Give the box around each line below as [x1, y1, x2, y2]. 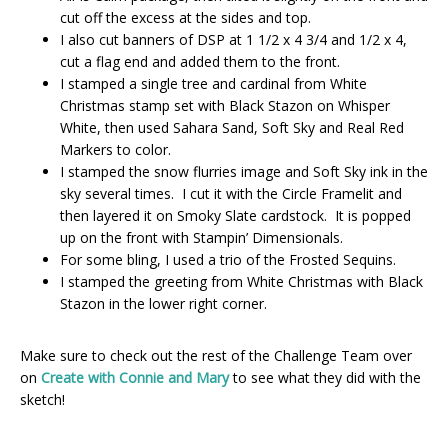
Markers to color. [60, 139, 171, 159]
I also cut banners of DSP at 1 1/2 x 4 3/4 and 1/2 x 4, [60, 29, 407, 49]
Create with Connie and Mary [41, 367, 229, 387]
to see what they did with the [229, 367, 421, 387]
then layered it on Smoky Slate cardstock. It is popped [60, 205, 411, 225]
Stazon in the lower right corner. [60, 293, 267, 313]
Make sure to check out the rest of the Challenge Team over [20, 345, 412, 365]
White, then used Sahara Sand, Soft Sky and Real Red [60, 117, 404, 137]
